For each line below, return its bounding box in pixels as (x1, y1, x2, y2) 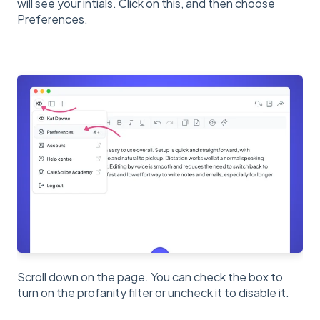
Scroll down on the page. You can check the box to (17, 269, 283, 284)
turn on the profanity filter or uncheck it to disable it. (17, 284, 289, 300)
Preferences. (17, 11, 88, 26)
